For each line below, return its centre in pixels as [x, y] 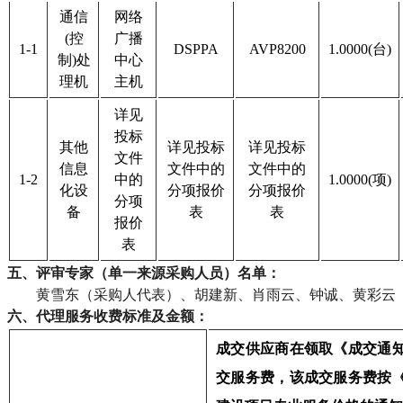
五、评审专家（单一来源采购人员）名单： [144, 273]
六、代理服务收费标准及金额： [108, 316]
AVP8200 [277, 49]
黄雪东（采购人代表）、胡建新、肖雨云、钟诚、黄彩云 [216, 294]
